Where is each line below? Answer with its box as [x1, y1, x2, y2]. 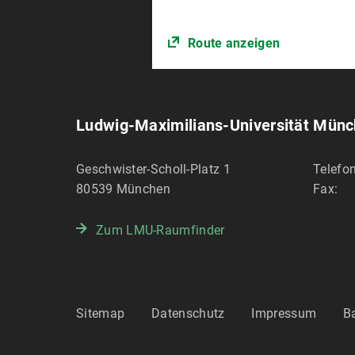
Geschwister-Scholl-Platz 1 [76, 162, 231, 177]
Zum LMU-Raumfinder [96, 223, 225, 239]
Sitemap [76, 306, 125, 322]
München [116, 181, 170, 197]
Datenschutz [151, 306, 225, 322]
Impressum [251, 306, 317, 322]
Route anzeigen [187, 36, 281, 52]
